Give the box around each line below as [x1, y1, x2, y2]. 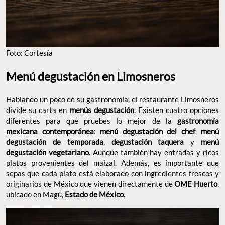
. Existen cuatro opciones [134, 105, 219, 115]
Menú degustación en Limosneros [6, 69, 177, 84]
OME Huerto [174, 179, 217, 189]
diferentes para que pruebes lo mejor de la [6, 116, 177, 126]
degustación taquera [111, 137, 191, 147]
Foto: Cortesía [6, 48, 53, 58]
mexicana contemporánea [6, 127, 94, 136]
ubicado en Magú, [6, 190, 65, 199]
